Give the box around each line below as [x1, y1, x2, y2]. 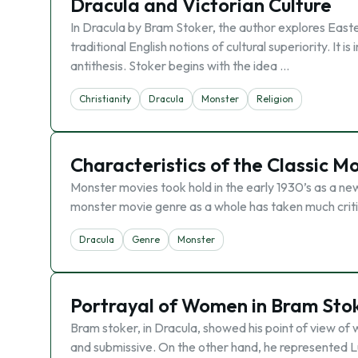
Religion [257, 93, 293, 105]
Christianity [79, 93, 131, 105]
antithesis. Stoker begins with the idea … [70, 58, 289, 74]
